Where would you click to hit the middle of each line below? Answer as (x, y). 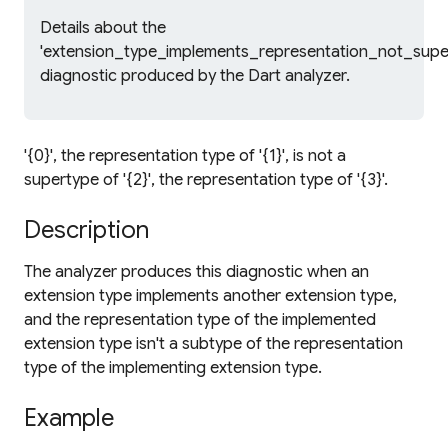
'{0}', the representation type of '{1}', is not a (185, 156)
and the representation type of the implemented (200, 320)
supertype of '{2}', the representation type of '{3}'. (206, 180)
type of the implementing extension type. (173, 368)
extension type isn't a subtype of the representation (213, 344)
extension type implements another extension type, (210, 296)
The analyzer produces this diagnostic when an (196, 272)
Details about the (103, 28)
